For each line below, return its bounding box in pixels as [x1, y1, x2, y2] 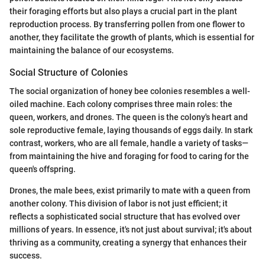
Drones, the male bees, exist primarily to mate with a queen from [9, 185, 250, 195]
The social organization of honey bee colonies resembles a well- [9, 86, 250, 96]
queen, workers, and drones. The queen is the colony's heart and [9, 112, 248, 122]
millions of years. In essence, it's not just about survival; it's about [9, 224, 252, 234]
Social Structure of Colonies [9, 66, 128, 78]
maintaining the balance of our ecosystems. [9, 45, 174, 55]
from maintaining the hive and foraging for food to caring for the [9, 151, 249, 161]
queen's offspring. [9, 164, 76, 174]
